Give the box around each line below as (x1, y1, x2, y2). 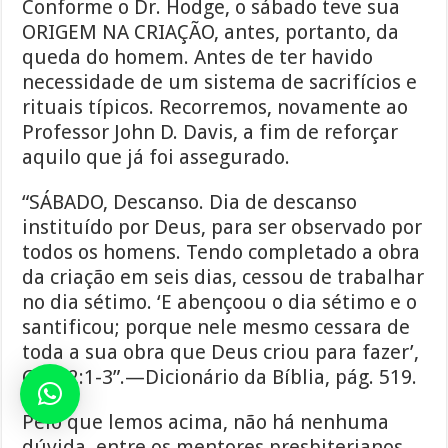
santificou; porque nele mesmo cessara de (22, 315, 411, 340)
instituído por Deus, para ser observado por (22, 215, 423, 240)
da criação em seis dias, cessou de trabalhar (22, 265, 425, 290)
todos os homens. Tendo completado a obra (22, 240, 421, 265)
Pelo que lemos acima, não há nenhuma (22, 410, 390, 435)
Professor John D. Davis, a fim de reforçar (22, 120, 399, 145)
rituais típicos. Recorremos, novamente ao (22, 95, 409, 120)
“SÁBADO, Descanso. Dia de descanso (22, 190, 358, 215)
